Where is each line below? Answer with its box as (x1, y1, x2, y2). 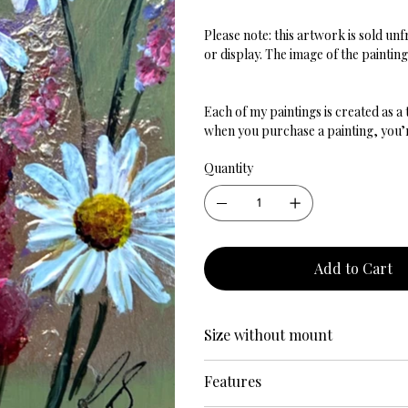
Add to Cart (314, 258, 393, 278)
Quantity (204, 158, 253, 177)
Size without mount (204, 324, 332, 344)
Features (204, 371, 261, 391)
